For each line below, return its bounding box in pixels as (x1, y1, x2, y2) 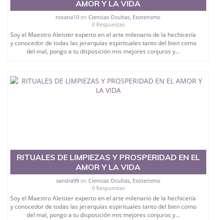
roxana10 (55, 13, 80, 21)
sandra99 (55, 177, 79, 185)
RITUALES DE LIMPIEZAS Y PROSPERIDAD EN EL (16, 152, 200, 163)
